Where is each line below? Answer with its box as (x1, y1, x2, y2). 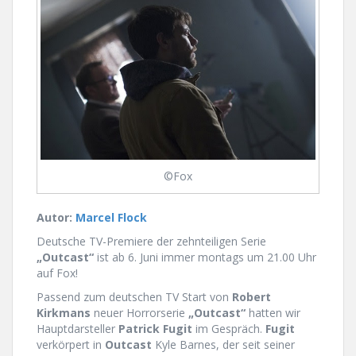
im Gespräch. (192, 321, 265, 337)
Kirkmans (37, 305, 91, 321)
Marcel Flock (75, 210, 147, 226)
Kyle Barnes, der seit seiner (152, 337, 295, 353)
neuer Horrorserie (91, 305, 188, 321)
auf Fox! (37, 265, 78, 281)
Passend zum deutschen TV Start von (37, 289, 229, 305)
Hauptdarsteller (37, 321, 118, 337)
